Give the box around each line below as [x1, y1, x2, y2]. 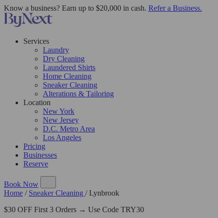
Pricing [23, 142, 45, 150]
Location [23, 98, 51, 107]
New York [43, 107, 74, 115]
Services [23, 37, 49, 45]
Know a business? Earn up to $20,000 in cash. [4, 4, 148, 12]
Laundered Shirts [43, 63, 95, 72]
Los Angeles [43, 133, 81, 142]
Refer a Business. [148, 4, 202, 12]
